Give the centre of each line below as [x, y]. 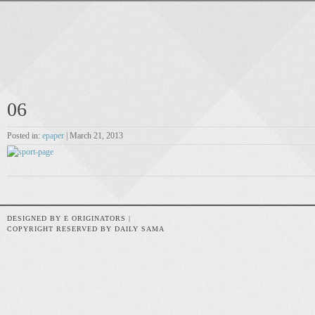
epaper [53, 136]
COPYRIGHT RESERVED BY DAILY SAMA [86, 229]
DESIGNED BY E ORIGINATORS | [69, 218]
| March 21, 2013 [94, 136]
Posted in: [25, 136]
